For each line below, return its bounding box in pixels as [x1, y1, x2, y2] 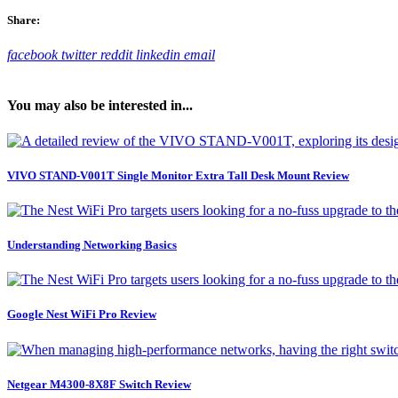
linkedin [136, 47, 180, 63]
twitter [61, 47, 97, 63]
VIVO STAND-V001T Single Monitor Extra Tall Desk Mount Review [7, 168, 349, 182]
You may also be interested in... [7, 98, 193, 114]
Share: [7, 12, 40, 27]
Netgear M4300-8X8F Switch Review [7, 377, 191, 391]
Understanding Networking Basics [7, 238, 177, 252]
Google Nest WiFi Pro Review [7, 307, 156, 322]
